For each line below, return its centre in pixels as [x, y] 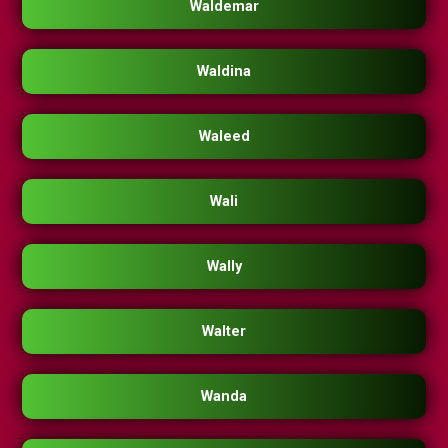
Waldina [224, 71]
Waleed [224, 136]
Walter [224, 331]
